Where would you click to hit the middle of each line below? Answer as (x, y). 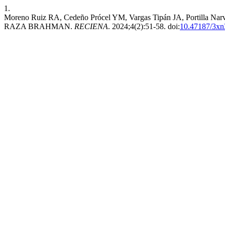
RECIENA (91, 26)
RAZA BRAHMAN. (39, 26)
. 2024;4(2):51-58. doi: (144, 26)
